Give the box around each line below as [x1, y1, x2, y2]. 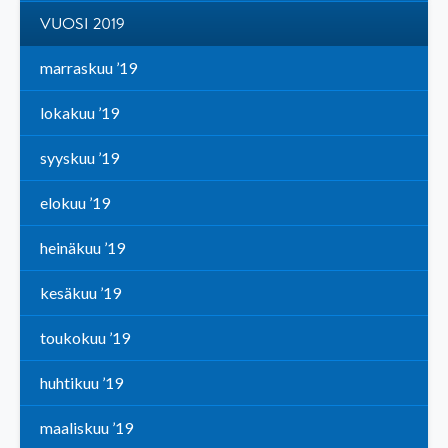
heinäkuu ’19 [40, 238, 125, 258]
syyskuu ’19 [40, 148, 119, 168]
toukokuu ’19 [40, 328, 130, 348]
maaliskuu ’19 [40, 418, 133, 438]
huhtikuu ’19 [40, 373, 123, 393]
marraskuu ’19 [40, 58, 137, 78]
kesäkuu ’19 [40, 283, 121, 303]
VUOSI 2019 [40, 12, 125, 37]
